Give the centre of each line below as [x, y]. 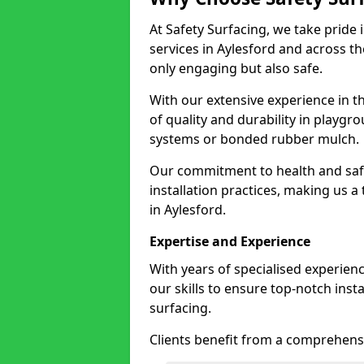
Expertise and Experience [230, 241]
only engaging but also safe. [236, 68]
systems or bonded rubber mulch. [254, 139]
